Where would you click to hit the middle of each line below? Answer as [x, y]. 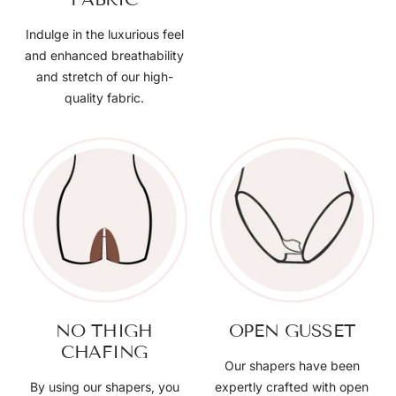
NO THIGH [104, 331]
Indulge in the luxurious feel [104, 34]
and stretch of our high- [104, 77]
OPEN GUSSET [292, 331]
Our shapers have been [292, 366]
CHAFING [104, 352]
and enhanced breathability [104, 56]
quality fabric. [104, 98]
